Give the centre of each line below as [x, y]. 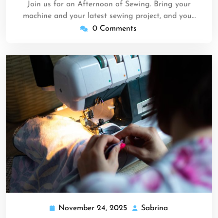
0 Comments [115, 29]
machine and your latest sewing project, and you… [109, 16]
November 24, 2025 [92, 208]
